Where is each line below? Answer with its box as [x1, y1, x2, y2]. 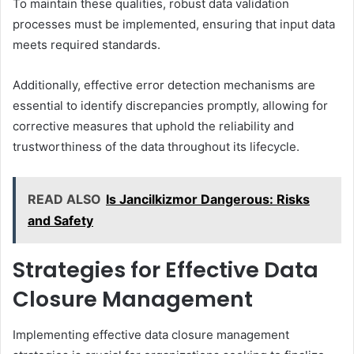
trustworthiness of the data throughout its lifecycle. [13, 139, 299, 155]
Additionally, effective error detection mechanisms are [13, 77, 315, 93]
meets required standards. [13, 37, 160, 53]
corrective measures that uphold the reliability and [13, 119, 294, 134]
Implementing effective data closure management [13, 326, 289, 342]
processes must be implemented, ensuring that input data [13, 17, 335, 32]
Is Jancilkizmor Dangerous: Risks [106, 191, 310, 208]
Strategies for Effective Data [13, 255, 318, 285]
